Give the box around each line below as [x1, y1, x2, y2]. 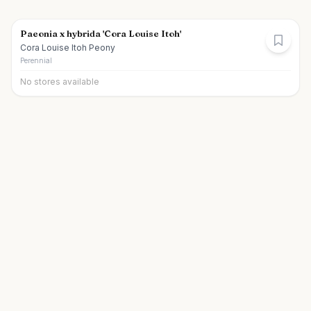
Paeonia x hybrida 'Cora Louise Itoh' [20, 28, 181, 39]
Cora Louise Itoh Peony [20, 42, 115, 53]
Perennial [20, 56, 52, 65]
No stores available [20, 76, 99, 87]
